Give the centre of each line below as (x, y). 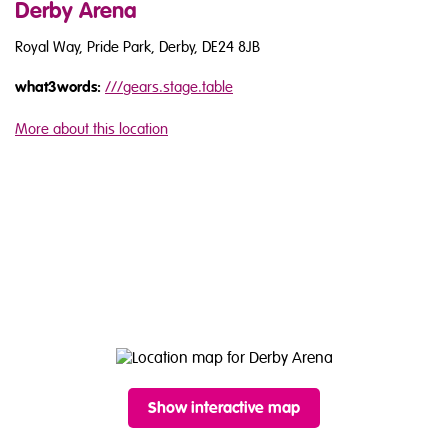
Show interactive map (224, 407)
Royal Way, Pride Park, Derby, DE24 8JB (137, 46)
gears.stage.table (178, 86)
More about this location (91, 128)
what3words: (58, 86)
